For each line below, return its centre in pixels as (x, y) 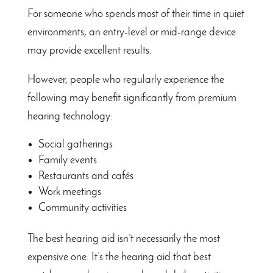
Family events (67, 161)
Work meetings (69, 193)
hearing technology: (70, 117)
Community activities (82, 208)
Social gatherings (75, 145)
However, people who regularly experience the (126, 80)
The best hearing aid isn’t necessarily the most (123, 239)
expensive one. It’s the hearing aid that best (119, 258)
